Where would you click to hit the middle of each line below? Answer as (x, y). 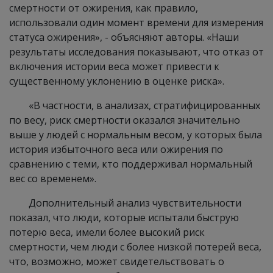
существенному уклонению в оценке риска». (117, 81)
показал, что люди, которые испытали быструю (124, 218)
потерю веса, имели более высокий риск (107, 232)
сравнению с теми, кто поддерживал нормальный (131, 164)
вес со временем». (53, 179)
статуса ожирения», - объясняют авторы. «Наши (124, 37)
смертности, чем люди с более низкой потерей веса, (135, 247)
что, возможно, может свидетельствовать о (117, 261)
